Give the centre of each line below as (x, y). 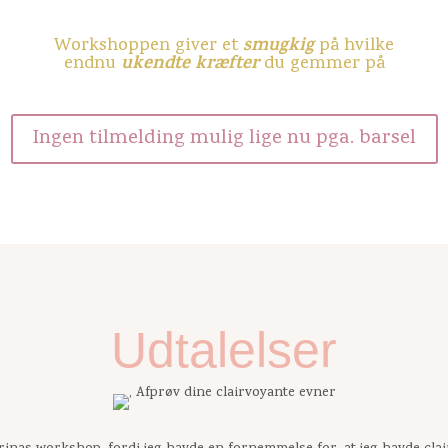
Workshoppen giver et (148, 46)
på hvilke (354, 46)
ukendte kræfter (189, 64)
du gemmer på (321, 64)
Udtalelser (224, 349)
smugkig (278, 46)
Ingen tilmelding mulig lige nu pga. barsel (224, 138)
